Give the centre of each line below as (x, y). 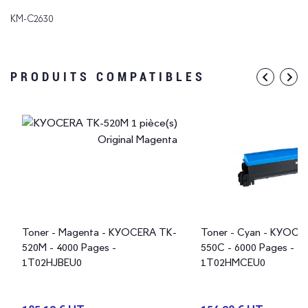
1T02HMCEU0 (233, 262)
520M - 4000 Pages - (69, 247)
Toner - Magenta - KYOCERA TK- (99, 232)
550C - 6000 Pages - (247, 247)
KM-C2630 (32, 18)
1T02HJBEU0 (52, 262)
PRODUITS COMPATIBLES (108, 76)
